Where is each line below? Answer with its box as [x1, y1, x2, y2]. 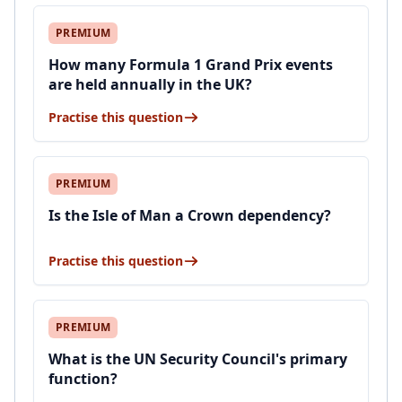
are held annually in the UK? [48, 74, 252, 94]
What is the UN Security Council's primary [48, 349, 347, 369]
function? [48, 369, 118, 389]
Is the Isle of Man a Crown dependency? [48, 205, 331, 225]
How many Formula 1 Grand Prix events [48, 55, 333, 74]
